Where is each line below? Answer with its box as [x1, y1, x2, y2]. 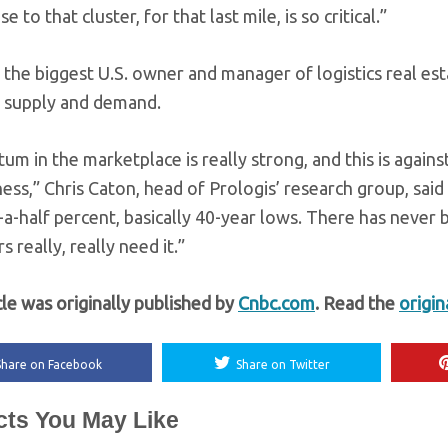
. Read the [315, 293, 399, 313]
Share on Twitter [235, 358, 330, 371]
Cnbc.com [238, 293, 315, 313]
